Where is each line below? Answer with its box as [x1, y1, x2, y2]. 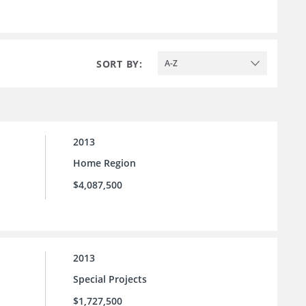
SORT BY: [96, 57, 143, 70]
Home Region [73, 156, 136, 170]
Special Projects [73, 273, 147, 286]
